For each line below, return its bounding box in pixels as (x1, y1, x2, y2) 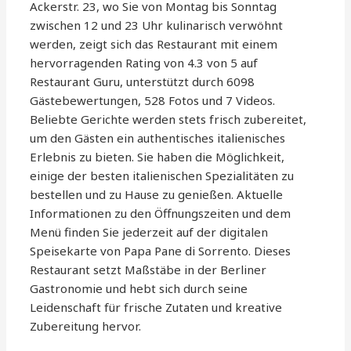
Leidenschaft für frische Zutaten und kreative (30, 299, 283, 316)
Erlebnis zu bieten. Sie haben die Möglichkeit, (30, 149, 285, 165)
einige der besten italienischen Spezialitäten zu (30, 168, 295, 184)
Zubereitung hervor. (30, 318, 142, 335)
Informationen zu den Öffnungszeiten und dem (30, 205, 291, 222)
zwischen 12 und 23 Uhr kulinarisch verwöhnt (30, 17, 284, 34)
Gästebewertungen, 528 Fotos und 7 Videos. (30, 92, 276, 109)
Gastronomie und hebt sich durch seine (30, 280, 248, 297)
